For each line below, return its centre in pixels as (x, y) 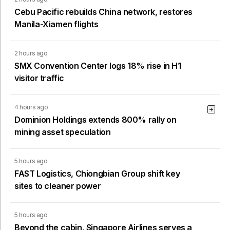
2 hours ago (31, 53)
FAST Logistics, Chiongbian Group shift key (97, 174)
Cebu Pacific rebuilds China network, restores (104, 12)
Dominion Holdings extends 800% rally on (95, 120)
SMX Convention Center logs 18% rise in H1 (98, 66)
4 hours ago (31, 107)
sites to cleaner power (58, 186)
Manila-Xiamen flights (56, 24)
